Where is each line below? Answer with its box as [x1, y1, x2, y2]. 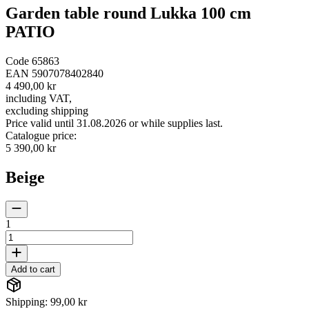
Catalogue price [6, 129, 74, 141]
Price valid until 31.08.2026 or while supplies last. [6, 117, 223, 129]
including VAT [6, 92, 69, 104]
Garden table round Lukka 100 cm [6, 4, 251, 23]
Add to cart [11, 263, 55, 275]
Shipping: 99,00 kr [6, 295, 87, 308]
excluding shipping [6, 104, 88, 117]
